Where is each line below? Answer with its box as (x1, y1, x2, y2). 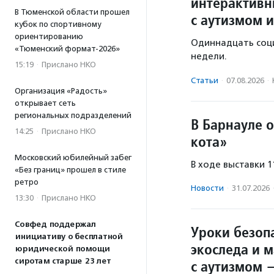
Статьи (191, 75, 218, 85)
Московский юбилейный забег (15, 153, 131, 162)
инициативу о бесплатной (15, 232, 122, 242)
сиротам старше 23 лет (15, 256, 111, 266)
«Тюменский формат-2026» (15, 44, 120, 53)
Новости (191, 183, 224, 193)
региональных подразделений (15, 111, 131, 120)
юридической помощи (15, 244, 109, 254)
